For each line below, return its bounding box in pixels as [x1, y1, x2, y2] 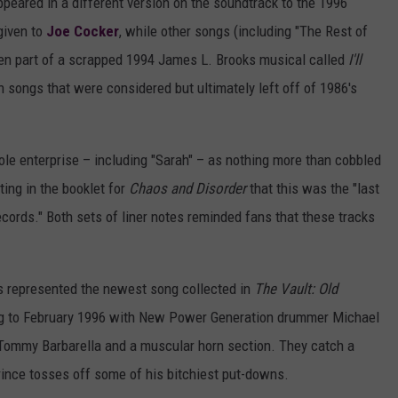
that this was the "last [246, 179, 379, 198]
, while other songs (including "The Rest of [119, 22, 368, 41]
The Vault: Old [254, 280, 338, 298]
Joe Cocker [46, 22, 119, 41]
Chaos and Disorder [129, 179, 246, 198]
